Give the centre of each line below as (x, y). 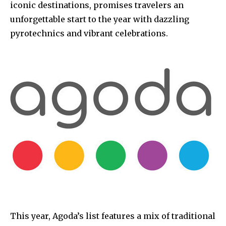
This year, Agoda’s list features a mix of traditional (113, 216)
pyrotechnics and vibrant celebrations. (89, 33)
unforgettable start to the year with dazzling (100, 19)
